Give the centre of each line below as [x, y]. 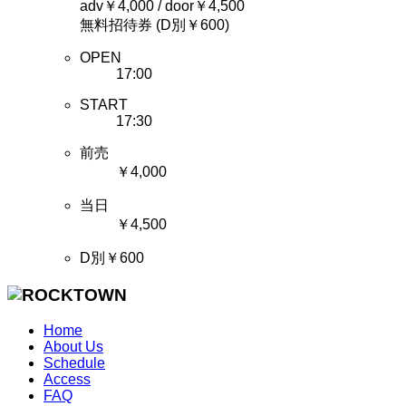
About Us [73, 346]
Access [67, 379]
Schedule [74, 362]
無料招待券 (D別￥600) [155, 25]
